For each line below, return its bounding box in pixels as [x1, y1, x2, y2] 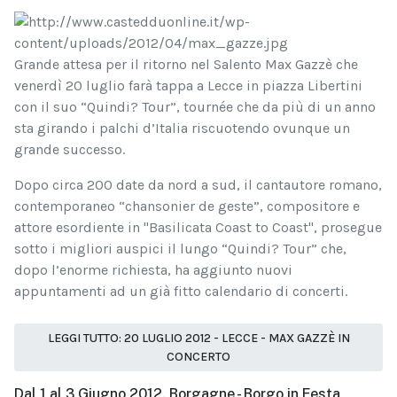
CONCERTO [167, 348, 230, 364]
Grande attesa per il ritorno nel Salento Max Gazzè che [14, 55, 358, 73]
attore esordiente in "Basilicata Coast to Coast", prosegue [14, 218, 382, 236]
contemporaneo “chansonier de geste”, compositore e [14, 197, 360, 214]
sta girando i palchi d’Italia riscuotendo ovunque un [14, 119, 350, 136]
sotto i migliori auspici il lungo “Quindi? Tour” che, [14, 239, 346, 257]
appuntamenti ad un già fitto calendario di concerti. [14, 282, 347, 300]
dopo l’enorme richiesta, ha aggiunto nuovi [14, 261, 292, 278]
